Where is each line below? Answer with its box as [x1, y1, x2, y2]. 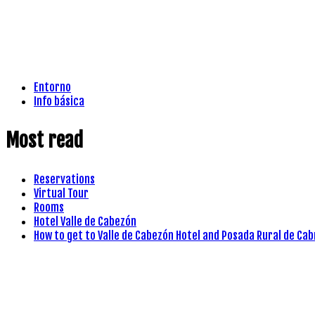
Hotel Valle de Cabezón [34, 214, 136, 229]
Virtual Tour [34, 186, 89, 200]
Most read [6, 127, 83, 153]
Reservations [34, 172, 95, 186]
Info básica [34, 94, 84, 108]
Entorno [34, 79, 71, 94]
